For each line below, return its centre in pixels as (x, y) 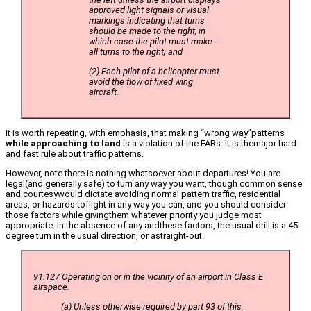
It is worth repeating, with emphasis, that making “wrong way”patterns (145, 133)
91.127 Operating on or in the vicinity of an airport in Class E (148, 277)
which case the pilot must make (151, 42)
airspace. (51, 287)
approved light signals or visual (149, 10)
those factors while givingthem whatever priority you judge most (134, 215)
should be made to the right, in (147, 31)
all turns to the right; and (136, 52)
